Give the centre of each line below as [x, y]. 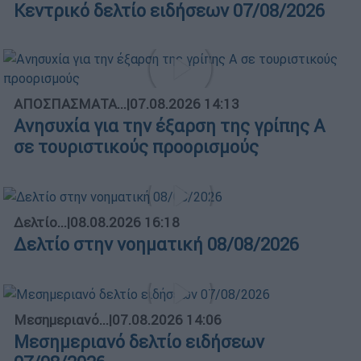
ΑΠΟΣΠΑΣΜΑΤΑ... [70, 104]
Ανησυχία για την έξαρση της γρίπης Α [170, 127]
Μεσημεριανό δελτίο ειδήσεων [139, 342]
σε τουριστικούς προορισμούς [136, 147]
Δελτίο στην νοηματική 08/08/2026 [156, 245]
